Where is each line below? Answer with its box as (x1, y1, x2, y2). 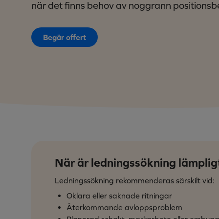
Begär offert (43, 32, 86, 42)
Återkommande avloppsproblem (66, 202, 182, 212)
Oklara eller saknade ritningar (66, 191, 172, 200)
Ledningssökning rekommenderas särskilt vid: (55, 175, 215, 185)
